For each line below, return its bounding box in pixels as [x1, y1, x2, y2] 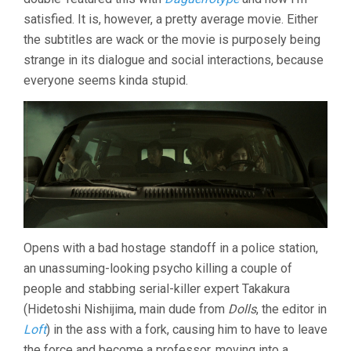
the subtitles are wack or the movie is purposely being [24, 32, 320, 47]
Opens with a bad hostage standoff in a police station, [24, 241, 318, 256]
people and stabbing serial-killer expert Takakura [24, 281, 290, 297]
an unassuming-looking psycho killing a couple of [24, 261, 292, 277]
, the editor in [256, 302, 327, 317]
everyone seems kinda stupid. [24, 73, 188, 88]
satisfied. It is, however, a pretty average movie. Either [24, 12, 318, 27]
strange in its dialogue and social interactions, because [24, 52, 324, 67]
